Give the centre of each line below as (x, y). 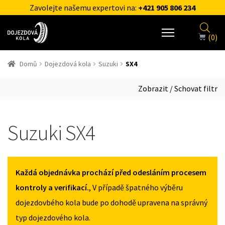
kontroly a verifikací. (52, 187)
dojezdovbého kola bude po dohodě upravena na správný (111, 202)
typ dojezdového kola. (53, 217)
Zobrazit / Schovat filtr (178, 88)
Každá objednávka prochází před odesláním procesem (111, 172)
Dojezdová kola (68, 64)
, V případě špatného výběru (136, 187)
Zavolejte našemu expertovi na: (84, 8)
